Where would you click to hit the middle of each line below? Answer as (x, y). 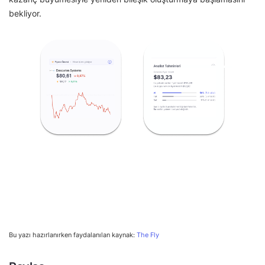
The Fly (148, 235)
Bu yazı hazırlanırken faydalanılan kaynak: (73, 235)
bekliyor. (25, 13)
